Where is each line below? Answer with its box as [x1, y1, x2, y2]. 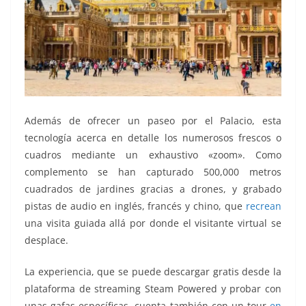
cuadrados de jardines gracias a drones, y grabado [25, 182, 281, 195]
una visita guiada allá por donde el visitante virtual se [25, 216, 281, 229]
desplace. [25, 233, 68, 247]
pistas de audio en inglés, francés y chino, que [25, 199, 246, 212]
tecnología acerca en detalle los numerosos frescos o [25, 130, 281, 144]
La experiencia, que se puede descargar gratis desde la [25, 264, 281, 278]
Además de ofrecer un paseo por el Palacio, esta [25, 113, 281, 127]
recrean [246, 199, 281, 212]
